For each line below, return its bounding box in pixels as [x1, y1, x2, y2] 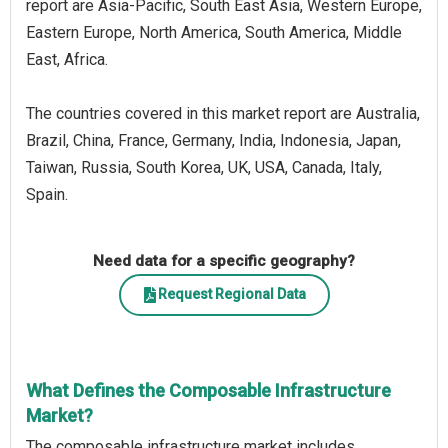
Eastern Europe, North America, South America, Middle [26, 22, 402, 42]
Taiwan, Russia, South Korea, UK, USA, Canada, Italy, [26, 157, 382, 177]
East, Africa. [26, 49, 108, 69]
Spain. [26, 184, 68, 204]
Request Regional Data [158, 286, 306, 303]
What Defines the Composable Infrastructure [26, 379, 391, 401]
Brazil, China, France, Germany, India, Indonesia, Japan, [26, 130, 401, 150]
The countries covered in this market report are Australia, [26, 103, 420, 123]
